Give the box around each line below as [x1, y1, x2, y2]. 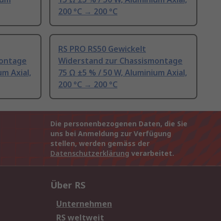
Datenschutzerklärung [50, 148, 129, 158]
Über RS [50, 179, 85, 191]
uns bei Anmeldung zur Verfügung [50, 129, 171, 139]
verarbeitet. [129, 148, 174, 158]
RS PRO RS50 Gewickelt [58, 43, 146, 55]
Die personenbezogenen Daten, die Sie [50, 119, 187, 129]
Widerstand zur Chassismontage [58, 55, 183, 67]
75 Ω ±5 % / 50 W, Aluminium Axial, [58, 67, 187, 78]
